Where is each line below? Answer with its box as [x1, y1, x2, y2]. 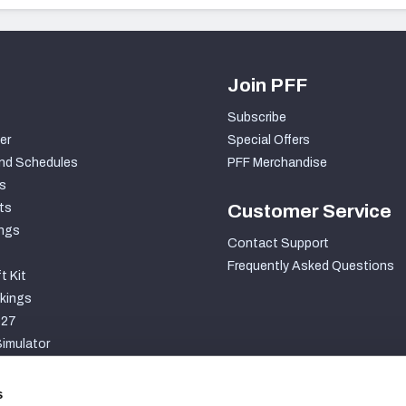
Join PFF [227, 75, 307, 96]
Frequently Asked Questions [227, 259, 394, 274]
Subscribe [227, 111, 286, 125]
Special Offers [227, 133, 310, 148]
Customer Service [227, 201, 391, 222]
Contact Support [227, 237, 329, 251]
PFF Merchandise [227, 156, 327, 170]
